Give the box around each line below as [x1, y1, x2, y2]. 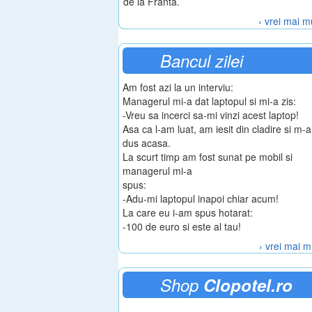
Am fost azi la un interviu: [123, 79, 233, 94]
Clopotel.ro [203, 272, 292, 297]
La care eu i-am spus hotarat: [123, 205, 253, 219]
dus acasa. [123, 135, 171, 150]
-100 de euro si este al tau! [123, 219, 241, 233]
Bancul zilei [160, 48, 243, 72]
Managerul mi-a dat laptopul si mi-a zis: [123, 93, 296, 108]
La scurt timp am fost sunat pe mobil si [123, 149, 292, 164]
